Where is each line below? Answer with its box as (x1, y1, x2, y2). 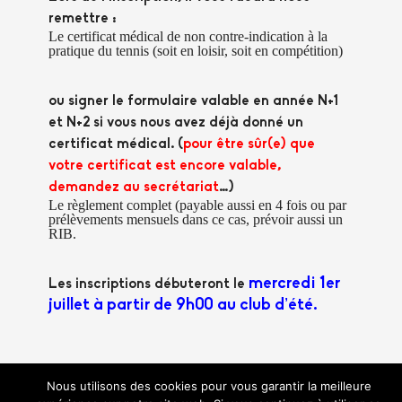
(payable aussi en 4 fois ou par (171, 197, 347, 214)
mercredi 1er (249, 275, 341, 293)
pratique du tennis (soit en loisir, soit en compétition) (48, 43, 344, 59)
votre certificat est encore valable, (48, 159, 282, 174)
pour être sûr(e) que (183, 137, 316, 153)
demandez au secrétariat (48, 180, 220, 196)
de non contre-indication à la (163, 29, 328, 45)
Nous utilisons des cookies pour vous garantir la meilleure (46, 379, 371, 393)
